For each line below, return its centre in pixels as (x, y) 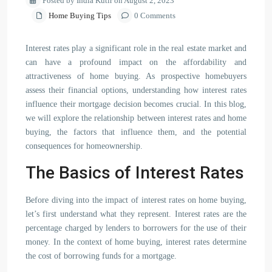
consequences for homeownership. (84, 146)
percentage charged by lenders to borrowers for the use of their (136, 228)
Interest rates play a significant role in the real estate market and (136, 48)
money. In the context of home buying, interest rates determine (136, 242)
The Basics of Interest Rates (135, 173)
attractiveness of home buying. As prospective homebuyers (136, 76)
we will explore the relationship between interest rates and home (136, 118)
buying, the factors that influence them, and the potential (136, 132)
